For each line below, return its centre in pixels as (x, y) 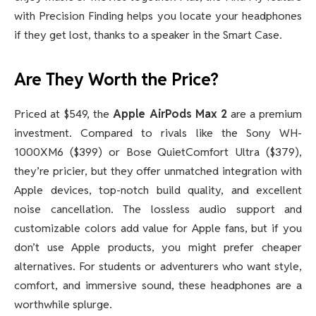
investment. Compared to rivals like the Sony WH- (158, 133)
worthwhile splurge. (63, 305)
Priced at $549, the (64, 114)
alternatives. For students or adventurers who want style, (158, 267)
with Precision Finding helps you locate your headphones (158, 16)
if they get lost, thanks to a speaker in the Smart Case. (148, 35)
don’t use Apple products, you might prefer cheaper (158, 248)
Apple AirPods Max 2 (170, 114)
